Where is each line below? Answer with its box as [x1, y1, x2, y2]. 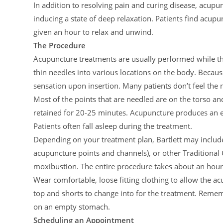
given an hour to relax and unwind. [33, 27, 154, 37]
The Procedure [33, 40, 86, 50]
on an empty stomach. [33, 202, 111, 212]
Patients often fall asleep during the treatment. [33, 121, 193, 131]
